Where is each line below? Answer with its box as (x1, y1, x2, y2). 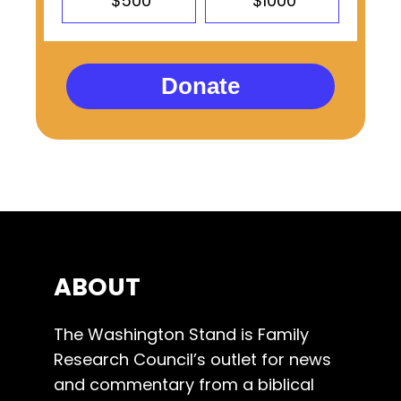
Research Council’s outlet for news (54, 347, 331, 371)
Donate (161, 73, 240, 100)
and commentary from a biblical (54, 372, 314, 396)
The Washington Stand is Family (54, 322, 309, 346)
